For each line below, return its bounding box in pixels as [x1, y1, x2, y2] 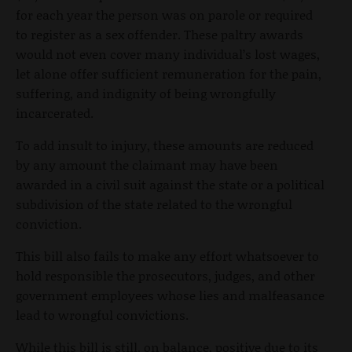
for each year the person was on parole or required [16, 5, 313, 24]
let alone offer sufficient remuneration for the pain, [16, 64, 321, 82]
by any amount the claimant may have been [16, 155, 278, 174]
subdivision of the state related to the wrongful [16, 194, 292, 213]
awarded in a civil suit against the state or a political [16, 174, 324, 193]
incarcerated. [16, 103, 97, 122]
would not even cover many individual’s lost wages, [16, 44, 320, 63]
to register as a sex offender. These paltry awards [16, 24, 303, 43]
